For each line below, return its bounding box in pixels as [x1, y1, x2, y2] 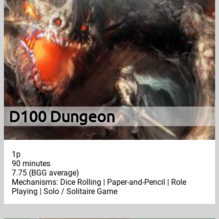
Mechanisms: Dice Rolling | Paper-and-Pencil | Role [12, 177, 186, 187]
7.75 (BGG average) [12, 168, 79, 178]
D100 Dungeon [8, 107, 115, 126]
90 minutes [12, 159, 50, 169]
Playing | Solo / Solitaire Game [12, 187, 117, 197]
